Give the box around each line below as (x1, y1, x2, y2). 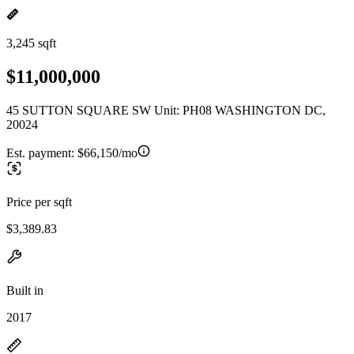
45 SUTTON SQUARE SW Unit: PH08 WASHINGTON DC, (6, 103, 326, 117)
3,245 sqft (6, 36, 56, 50)
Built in (6, 283, 43, 297)
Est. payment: (6, 145, 77, 160)
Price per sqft (6, 194, 72, 209)
